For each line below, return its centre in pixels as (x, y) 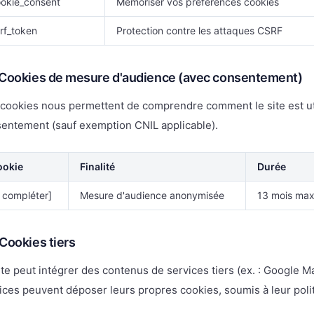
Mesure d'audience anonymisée (152, 195)
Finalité (97, 166)
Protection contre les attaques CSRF (199, 30)
